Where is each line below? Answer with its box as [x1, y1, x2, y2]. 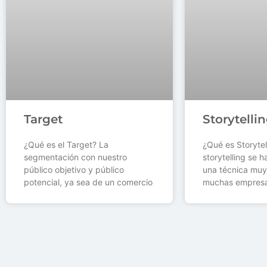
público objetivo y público [24, 164, 124, 175]
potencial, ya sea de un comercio [24, 177, 153, 188]
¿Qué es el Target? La [24, 139, 108, 150]
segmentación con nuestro [24, 152, 127, 163]
